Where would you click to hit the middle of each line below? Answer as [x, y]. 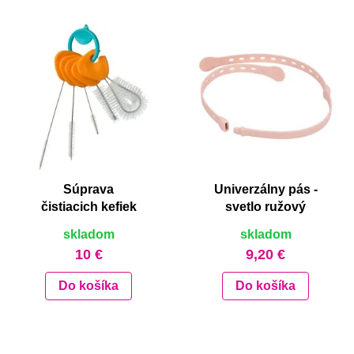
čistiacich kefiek [88, 207]
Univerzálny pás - [265, 190]
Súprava [88, 190]
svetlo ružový [265, 207]
